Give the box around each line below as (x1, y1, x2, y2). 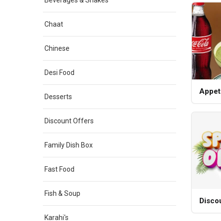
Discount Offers (44, 117, 94, 125)
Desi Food (44, 69, 74, 76)
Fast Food (44, 165, 74, 173)
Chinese (44, 44, 70, 52)
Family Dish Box (44, 141, 93, 149)
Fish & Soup (44, 189, 80, 197)
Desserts (44, 93, 72, 101)
